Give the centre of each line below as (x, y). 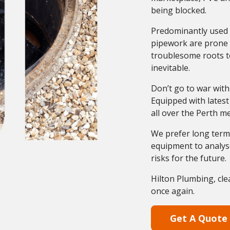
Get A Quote (199, 218)
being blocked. (179, 10)
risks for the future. (189, 158)
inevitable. (170, 68)
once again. (173, 191)
